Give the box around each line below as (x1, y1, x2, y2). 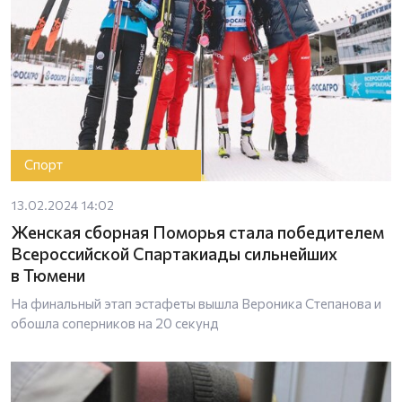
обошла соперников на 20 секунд (11, 314, 219, 331)
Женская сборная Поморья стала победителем (11, 221, 384, 242)
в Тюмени (11, 264, 85, 285)
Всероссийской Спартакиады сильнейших (11, 242, 337, 264)
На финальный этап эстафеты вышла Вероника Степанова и (11, 294, 381, 311)
